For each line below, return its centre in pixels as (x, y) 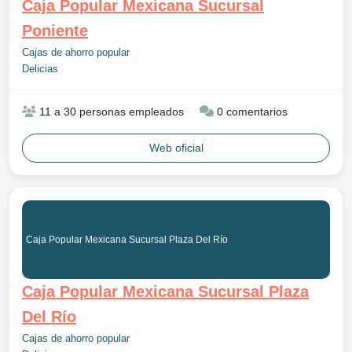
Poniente (55, 31)
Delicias (40, 69)
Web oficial (176, 148)
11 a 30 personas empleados (110, 112)
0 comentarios (251, 112)
